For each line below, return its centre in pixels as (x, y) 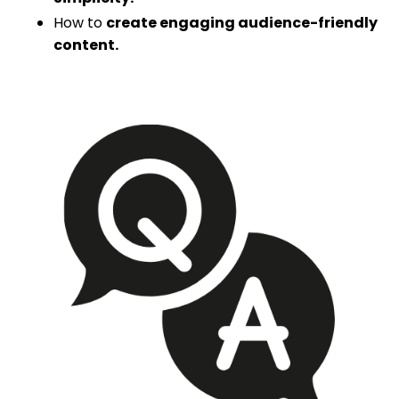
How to (78, 23)
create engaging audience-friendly (242, 23)
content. (86, 45)
